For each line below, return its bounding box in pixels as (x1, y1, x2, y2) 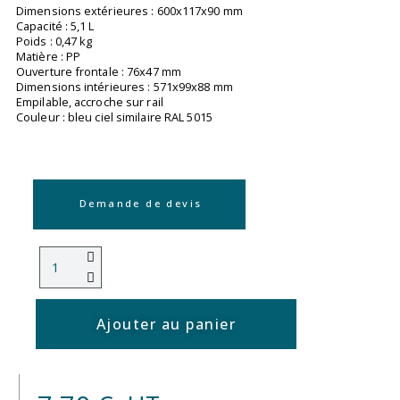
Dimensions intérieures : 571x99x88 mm (16, 79, 233, 96)
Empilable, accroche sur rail (16, 94, 163, 111)
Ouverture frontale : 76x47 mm (16, 63, 181, 80)
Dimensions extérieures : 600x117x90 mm (16, 3, 243, 20)
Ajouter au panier (96, 314, 237, 335)
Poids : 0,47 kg (16, 33, 93, 50)
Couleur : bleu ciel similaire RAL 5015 (16, 109, 212, 126)
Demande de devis (79, 196, 203, 211)
